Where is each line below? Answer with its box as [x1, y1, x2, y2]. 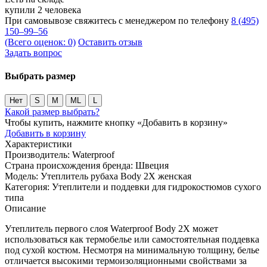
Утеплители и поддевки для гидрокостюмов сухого [52, 182, 261, 193]
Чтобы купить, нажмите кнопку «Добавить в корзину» [5, 117, 228, 128]
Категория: [5, 182, 52, 193]
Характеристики [5, 139, 72, 150]
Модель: [5, 171, 41, 182]
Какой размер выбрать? [5, 107, 100, 117]
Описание [5, 203, 46, 214]
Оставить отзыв [78, 36, 142, 47]
